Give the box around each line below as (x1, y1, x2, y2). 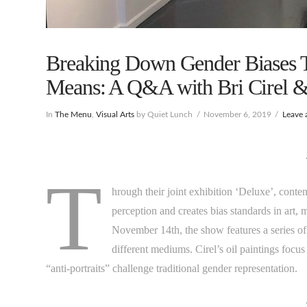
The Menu (55, 110, 93, 119)
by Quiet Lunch (134, 110, 193, 119)
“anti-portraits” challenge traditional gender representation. (46, 262, 298, 275)
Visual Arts (96, 110, 135, 119)
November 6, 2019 (203, 110, 271, 119)
